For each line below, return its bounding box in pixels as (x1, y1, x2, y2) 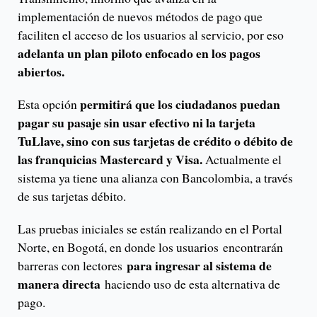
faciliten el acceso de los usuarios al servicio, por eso (18, 26, 284, 44)
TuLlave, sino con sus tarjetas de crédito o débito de (18, 132, 293, 151)
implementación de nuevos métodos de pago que (18, 8, 263, 25)
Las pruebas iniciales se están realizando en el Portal (18, 220, 282, 238)
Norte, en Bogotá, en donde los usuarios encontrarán (18, 238, 283, 256)
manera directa (18, 275, 105, 294)
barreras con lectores (18, 257, 127, 275)
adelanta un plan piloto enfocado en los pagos (18, 44, 260, 63)
